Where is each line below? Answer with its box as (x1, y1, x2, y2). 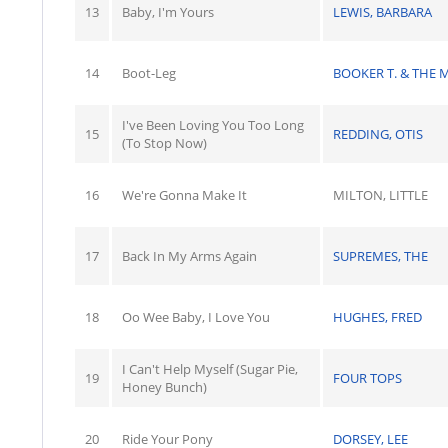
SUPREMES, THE (333, 247, 428, 265)
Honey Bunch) (122, 378, 207, 396)
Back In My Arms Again (122, 247, 257, 265)
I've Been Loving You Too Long (122, 116, 304, 134)
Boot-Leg (122, 64, 176, 82)
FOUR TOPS (333, 369, 402, 387)
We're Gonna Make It (122, 186, 247, 204)
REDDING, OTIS (333, 125, 423, 143)
